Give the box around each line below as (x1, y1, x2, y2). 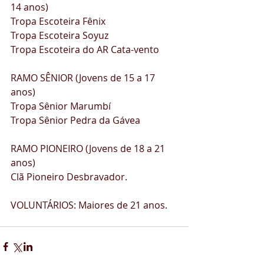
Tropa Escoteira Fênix (11, 15, 108, 28)
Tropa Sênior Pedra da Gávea (11, 114, 140, 127)
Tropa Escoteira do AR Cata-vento (11, 43, 164, 57)
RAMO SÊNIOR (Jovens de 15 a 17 (11, 71, 157, 85)
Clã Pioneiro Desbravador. (11, 170, 132, 184)
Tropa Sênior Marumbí (11, 100, 115, 113)
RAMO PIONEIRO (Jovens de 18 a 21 (11, 142, 167, 156)
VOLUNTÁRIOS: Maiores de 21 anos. (11, 199, 167, 212)
